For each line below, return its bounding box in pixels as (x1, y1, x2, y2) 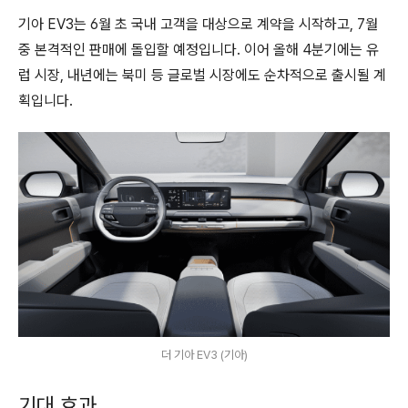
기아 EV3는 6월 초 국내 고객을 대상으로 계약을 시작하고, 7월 (18, 15, 378, 33)
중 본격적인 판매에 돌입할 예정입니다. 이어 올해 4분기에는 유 (18, 41, 379, 58)
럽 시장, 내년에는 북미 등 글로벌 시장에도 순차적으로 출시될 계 (18, 66, 386, 84)
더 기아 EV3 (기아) (160, 348, 248, 362)
